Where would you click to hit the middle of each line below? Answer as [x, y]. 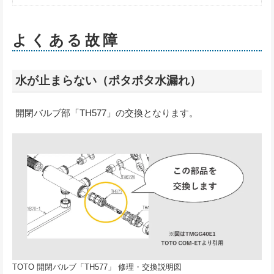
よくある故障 [66, 40]
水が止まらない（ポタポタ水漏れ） [108, 80]
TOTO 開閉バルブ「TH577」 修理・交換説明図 [97, 267]
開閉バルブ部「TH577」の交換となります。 [107, 113]
